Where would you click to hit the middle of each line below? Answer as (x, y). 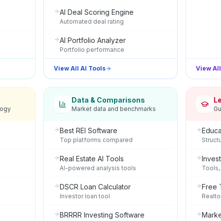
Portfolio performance (92, 50)
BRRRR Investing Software (102, 215)
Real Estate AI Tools (92, 159)
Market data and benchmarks (114, 109)
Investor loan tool (85, 196)
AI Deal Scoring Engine (97, 12)
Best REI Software (89, 130)
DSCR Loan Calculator (95, 187)
